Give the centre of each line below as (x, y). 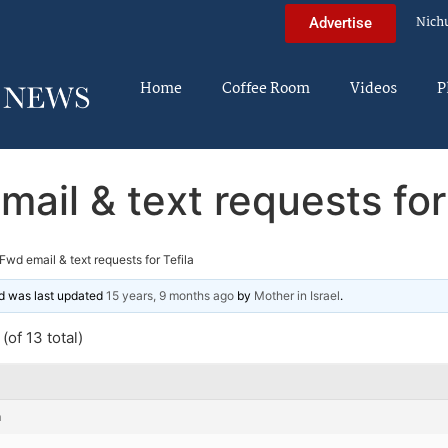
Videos (373, 89)
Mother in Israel (297, 295)
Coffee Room (266, 89)
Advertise (340, 22)
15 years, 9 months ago (170, 295)
